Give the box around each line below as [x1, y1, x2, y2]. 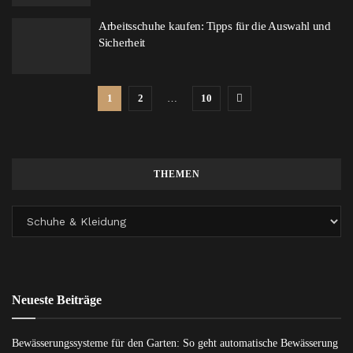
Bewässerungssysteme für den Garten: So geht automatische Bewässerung [12, 337, 338, 349]
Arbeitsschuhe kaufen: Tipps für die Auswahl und [98, 19, 331, 32]
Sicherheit [98, 35, 146, 49]
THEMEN [153, 169, 200, 180]
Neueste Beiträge [12, 293, 102, 307]
